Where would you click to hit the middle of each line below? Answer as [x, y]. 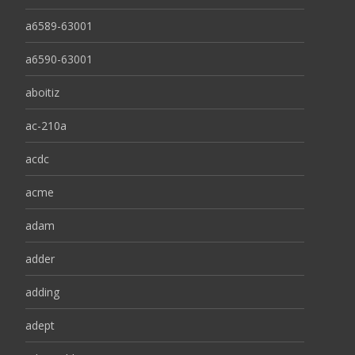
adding [42, 292]
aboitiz [42, 93]
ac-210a [46, 126]
